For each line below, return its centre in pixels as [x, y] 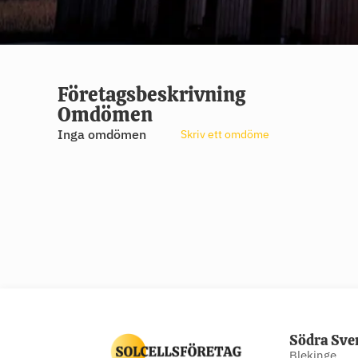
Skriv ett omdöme [225, 134]
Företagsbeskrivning [151, 94]
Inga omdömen [102, 135]
